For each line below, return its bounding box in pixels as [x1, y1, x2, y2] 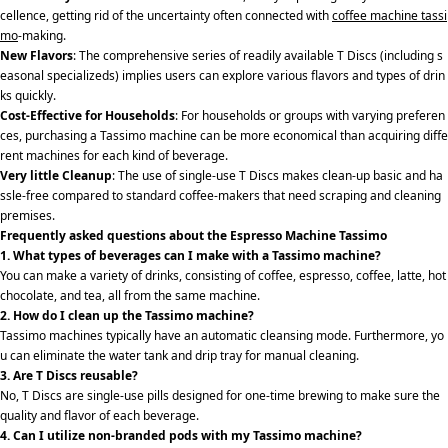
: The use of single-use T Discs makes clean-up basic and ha [112, 166, 443, 184]
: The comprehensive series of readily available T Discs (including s [73, 46, 443, 64]
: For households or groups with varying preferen [175, 106, 445, 124]
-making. [18, 26, 66, 44]
